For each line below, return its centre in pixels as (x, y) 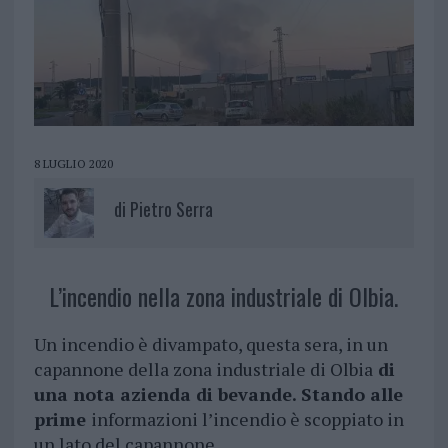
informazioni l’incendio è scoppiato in (247, 419)
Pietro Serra (171, 209)
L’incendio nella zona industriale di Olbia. (223, 296)
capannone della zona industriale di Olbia (203, 369)
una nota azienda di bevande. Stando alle (218, 394)
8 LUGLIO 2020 (73, 164)
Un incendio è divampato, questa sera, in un (210, 344)
